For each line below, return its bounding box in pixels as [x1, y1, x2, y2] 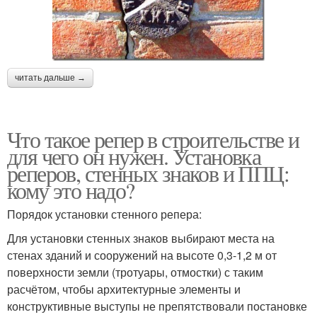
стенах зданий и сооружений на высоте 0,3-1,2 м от [7, 246, 277, 263]
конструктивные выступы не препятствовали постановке [7, 297, 307, 314]
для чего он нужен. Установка [7, 140, 261, 171]
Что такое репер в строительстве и [7, 123, 299, 154]
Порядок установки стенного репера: [7, 205, 202, 222]
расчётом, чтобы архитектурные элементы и [7, 280, 241, 297]
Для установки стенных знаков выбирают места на [7, 229, 275, 246]
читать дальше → [15, 72, 86, 83]
